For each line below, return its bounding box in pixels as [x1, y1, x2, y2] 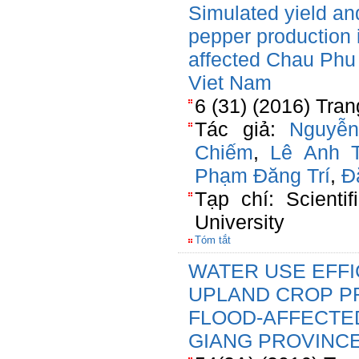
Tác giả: [195, 118, 289, 140]
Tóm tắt [195, 234, 231, 246]
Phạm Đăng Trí [195, 164, 330, 187]
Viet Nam [188, 71, 272, 94]
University [195, 211, 284, 233]
